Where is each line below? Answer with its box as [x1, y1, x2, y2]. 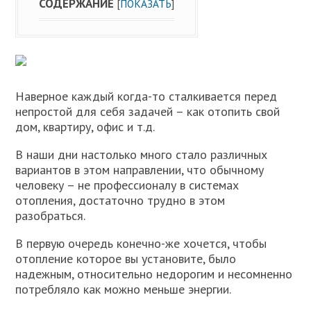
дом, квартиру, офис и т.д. [15, 119, 155, 135]
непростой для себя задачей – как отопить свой [15, 103, 280, 120]
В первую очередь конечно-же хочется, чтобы [15, 235, 267, 252]
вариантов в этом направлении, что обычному [15, 162, 264, 178]
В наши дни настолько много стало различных [15, 146, 268, 163]
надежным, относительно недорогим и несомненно [15, 266, 293, 283]
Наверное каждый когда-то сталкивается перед [15, 88, 278, 105]
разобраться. [15, 208, 86, 224]
